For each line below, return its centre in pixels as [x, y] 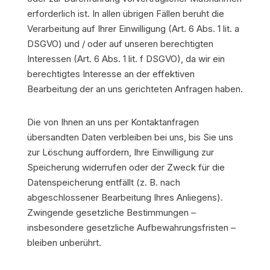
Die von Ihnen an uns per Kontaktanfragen [113, 122]
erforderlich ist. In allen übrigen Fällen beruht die [125, 14]
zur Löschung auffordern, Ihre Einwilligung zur [120, 152]
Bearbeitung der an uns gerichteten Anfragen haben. [135, 89]
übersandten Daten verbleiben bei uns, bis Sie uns [130, 137]
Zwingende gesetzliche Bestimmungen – [111, 212]
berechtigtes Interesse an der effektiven [111, 74]
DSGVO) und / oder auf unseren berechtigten [120, 44]
